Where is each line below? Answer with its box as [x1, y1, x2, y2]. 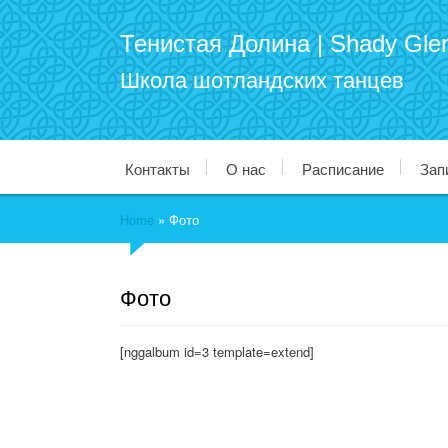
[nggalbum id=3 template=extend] [119, 342, 314, 361]
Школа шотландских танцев [119, 68, 404, 93]
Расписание [301, 157, 384, 178]
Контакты [124, 157, 190, 178]
